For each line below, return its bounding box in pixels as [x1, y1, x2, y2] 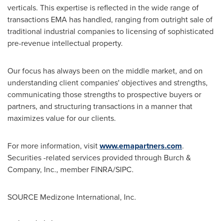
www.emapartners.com [100, 140, 182, 151]
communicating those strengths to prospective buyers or [7, 89, 201, 100]
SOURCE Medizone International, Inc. [7, 191, 136, 203]
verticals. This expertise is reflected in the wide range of [7, 2, 199, 13]
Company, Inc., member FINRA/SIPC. [7, 164, 134, 175]
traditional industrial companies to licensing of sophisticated [7, 26, 214, 37]
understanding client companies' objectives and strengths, [7, 77, 208, 88]
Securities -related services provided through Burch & [7, 152, 191, 163]
